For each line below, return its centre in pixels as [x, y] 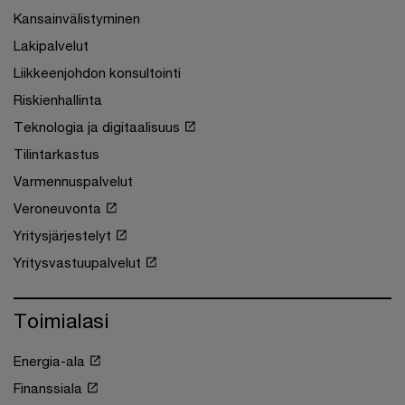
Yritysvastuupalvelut [77, 263]
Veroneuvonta [57, 208]
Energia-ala [49, 361]
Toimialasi [61, 321]
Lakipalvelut [51, 46]
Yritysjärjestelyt [62, 235]
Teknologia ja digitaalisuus [97, 127]
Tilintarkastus [57, 154]
